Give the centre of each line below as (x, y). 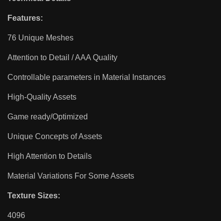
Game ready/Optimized (48, 117)
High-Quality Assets (42, 97)
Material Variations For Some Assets (71, 176)
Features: (25, 18)
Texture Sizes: (34, 196)
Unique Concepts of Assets (55, 137)
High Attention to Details (50, 156)
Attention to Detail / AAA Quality (62, 58)
